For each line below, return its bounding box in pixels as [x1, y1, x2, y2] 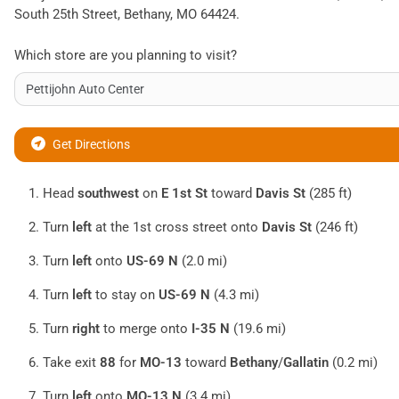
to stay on [92, 287, 159, 304]
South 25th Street [14, 6, 118, 22]
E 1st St [161, 185, 208, 202]
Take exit [43, 354, 100, 371]
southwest [77, 185, 139, 202]
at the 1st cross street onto [92, 219, 262, 236]
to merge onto [100, 321, 191, 338]
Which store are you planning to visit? [14, 47, 237, 63]
